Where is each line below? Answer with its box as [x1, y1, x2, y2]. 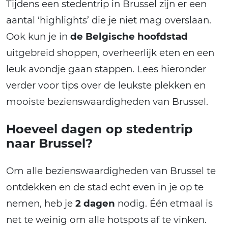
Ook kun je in [6, 30, 70, 42]
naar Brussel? [6, 135, 93, 151]
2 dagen [75, 197, 115, 209]
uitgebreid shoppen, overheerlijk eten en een [6, 46, 214, 59]
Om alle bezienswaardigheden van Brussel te [6, 164, 216, 177]
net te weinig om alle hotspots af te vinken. [6, 213, 207, 225]
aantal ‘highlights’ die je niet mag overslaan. [6, 14, 211, 26]
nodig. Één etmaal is [115, 197, 213, 209]
